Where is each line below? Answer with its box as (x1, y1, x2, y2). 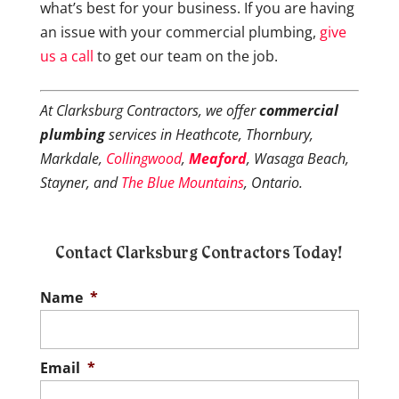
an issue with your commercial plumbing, (39, 22, 320, 43)
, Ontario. (243, 173, 303, 193)
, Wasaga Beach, (246, 149, 349, 169)
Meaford (188, 149, 247, 169)
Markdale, (39, 149, 106, 169)
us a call (39, 46, 94, 67)
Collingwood (105, 149, 182, 169)
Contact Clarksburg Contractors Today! (55, 247, 344, 264)
